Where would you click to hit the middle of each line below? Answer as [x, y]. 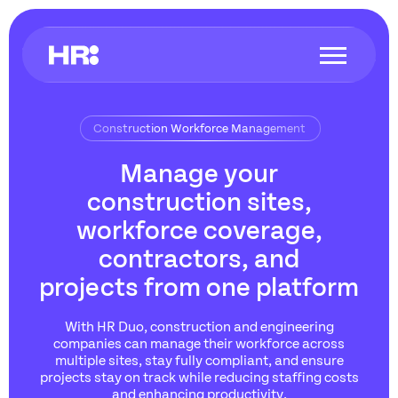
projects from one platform [199, 285]
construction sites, [199, 200]
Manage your [199, 171]
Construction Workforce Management [199, 127]
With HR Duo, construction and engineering [199, 326]
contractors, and [199, 257]
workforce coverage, [199, 228]
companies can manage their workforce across [199, 342]
